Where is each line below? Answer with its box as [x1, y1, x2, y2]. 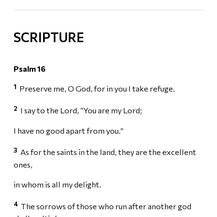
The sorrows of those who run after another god [19, 201, 191, 211]
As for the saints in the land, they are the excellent [19, 147, 196, 157]
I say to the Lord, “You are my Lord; [19, 105, 143, 115]
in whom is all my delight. [14, 179, 103, 189]
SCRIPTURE [14, 29, 84, 45]
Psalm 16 [14, 63, 46, 73]
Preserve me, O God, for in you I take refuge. [18, 83, 176, 93]
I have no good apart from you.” [14, 125, 125, 136]
